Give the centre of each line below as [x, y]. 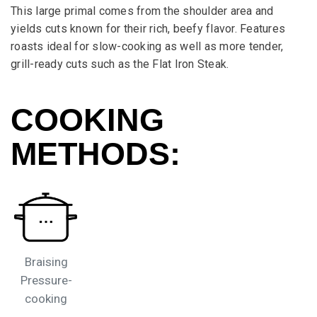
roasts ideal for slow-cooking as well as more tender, [147, 47]
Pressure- [46, 280]
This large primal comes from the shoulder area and [142, 11]
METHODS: [96, 154]
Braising [46, 261]
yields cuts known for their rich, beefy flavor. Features [148, 29]
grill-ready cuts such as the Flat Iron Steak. [120, 64]
